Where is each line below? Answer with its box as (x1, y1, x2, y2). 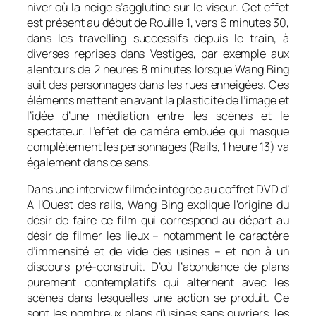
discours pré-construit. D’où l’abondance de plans (27, 259, 289, 275)
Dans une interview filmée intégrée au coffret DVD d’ (27, 181, 289, 197)
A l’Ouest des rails (27, 197, 121, 213)
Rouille (149, 14, 184, 30)
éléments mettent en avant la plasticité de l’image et (27, 92, 289, 108)
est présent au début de (27, 14, 150, 30)
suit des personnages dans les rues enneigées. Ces (27, 76, 289, 92)
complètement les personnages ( (27, 138, 193, 154)
